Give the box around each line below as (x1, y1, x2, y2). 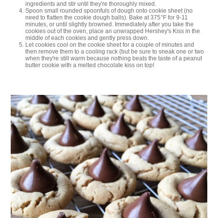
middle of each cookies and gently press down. (25, 35, 149, 42)
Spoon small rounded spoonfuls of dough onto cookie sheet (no (25, 7, 193, 15)
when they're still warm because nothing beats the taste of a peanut (25, 55, 202, 62)
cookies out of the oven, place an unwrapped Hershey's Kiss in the (25, 28, 200, 35)
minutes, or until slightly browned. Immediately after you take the (25, 21, 194, 28)
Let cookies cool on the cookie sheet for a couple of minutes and (25, 41, 195, 49)
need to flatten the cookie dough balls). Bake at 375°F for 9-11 (25, 14, 188, 21)
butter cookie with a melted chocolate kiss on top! (25, 62, 155, 69)
